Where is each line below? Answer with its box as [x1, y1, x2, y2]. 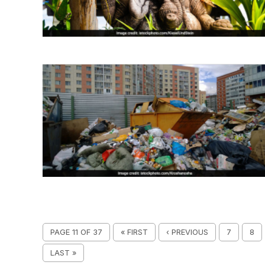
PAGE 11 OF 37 [50, 228, 102, 237]
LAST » [50, 248, 76, 257]
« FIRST [121, 228, 148, 237]
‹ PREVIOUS [166, 228, 208, 237]
